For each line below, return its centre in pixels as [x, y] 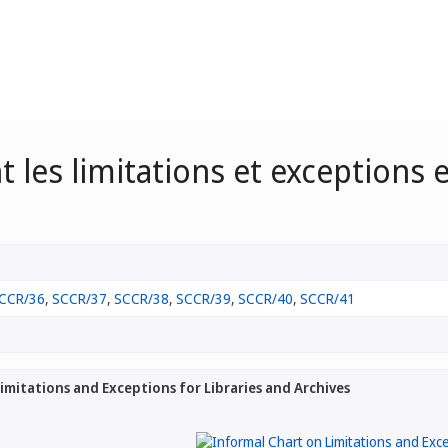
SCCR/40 [265, 298]
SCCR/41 [327, 298]
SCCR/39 [203, 298]
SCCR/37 [79, 298]
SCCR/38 [141, 298]
